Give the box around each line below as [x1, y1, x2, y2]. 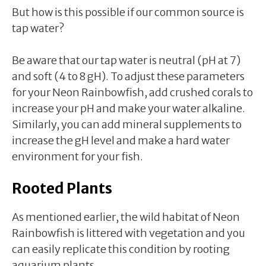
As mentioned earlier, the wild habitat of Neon [12, 210, 240, 224]
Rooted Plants [12, 179, 112, 198]
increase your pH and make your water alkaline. [12, 101, 245, 115]
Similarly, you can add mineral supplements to [12, 117, 242, 131]
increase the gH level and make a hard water [12, 133, 230, 147]
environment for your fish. [12, 149, 143, 163]
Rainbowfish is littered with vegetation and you [12, 226, 245, 240]
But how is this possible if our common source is [12, 5, 244, 19]
